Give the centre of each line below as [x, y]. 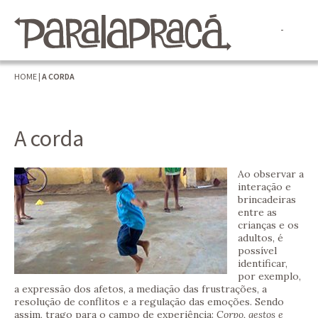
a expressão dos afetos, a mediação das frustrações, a [141, 289]
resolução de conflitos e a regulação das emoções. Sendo [149, 302]
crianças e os [268, 225]
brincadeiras [267, 200]
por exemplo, [269, 276]
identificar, [263, 264]
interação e [264, 187]
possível [257, 251]
